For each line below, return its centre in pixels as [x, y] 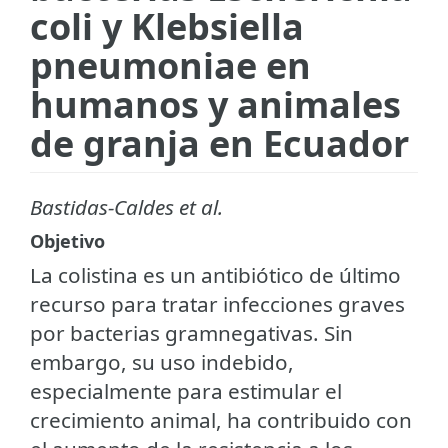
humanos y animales [215, 104]
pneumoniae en [170, 65]
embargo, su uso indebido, [162, 361]
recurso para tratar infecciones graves [217, 303]
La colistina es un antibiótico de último [215, 274]
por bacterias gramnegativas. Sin [191, 332]
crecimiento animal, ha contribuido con [221, 419]
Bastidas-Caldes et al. [126, 206]
